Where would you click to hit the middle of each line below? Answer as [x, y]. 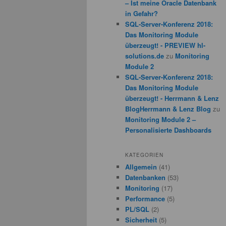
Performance [145, 199]
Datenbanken [145, 177]
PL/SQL [137, 209]
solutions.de [145, 55]
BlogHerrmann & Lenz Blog [168, 108]
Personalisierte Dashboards [168, 130]
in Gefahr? [142, 13]
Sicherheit [141, 220]
